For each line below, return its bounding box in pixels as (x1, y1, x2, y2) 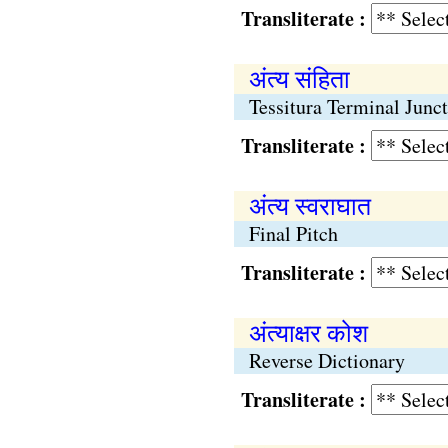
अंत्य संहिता (248, 62, 350, 95)
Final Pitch (248, 220, 338, 247)
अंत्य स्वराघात (248, 189, 371, 222)
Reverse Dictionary (248, 347, 405, 374)
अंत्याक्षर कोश (248, 316, 368, 349)
